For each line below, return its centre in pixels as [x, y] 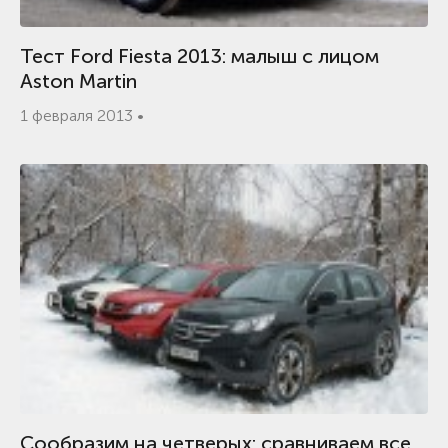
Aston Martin [78, 81]
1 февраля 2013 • [82, 115]
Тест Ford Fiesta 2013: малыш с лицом [199, 56]
